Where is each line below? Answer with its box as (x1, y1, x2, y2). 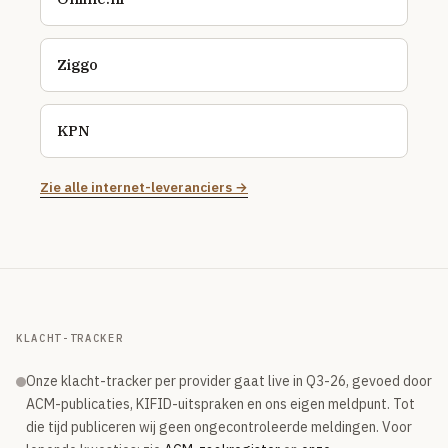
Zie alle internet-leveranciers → (40, 178, 248, 196)
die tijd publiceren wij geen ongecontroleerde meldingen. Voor (26, 418, 412, 436)
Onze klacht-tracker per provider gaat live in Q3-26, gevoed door (26, 372, 432, 390)
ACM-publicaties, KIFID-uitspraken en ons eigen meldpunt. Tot (26, 395, 415, 413)
